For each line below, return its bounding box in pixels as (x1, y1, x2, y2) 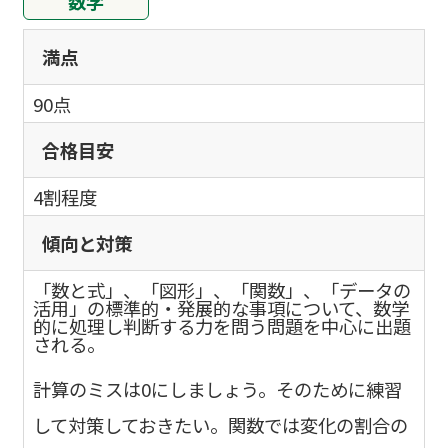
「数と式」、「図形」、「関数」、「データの (33, 276, 412, 303)
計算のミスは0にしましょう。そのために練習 (33, 375, 403, 402)
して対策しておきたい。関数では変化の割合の (33, 411, 409, 438)
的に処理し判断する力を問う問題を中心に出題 (33, 312, 412, 339)
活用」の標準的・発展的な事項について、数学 (33, 294, 410, 321)
